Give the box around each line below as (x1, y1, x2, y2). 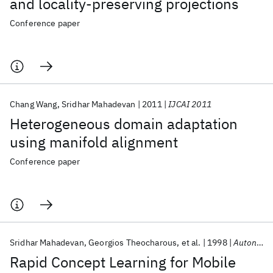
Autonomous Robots (233, 237, 257, 248)
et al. (181, 237, 201, 248)
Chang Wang (10, 99, 57, 110)
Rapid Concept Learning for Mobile (10, 252, 236, 272)
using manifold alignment (10, 132, 178, 152)
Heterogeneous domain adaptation (10, 114, 238, 133)
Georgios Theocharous (88, 237, 177, 248)
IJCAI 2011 (168, 99, 211, 110)
